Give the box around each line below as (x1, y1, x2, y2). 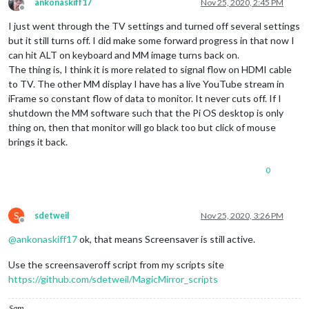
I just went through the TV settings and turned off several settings (8, 19, 300, 32)
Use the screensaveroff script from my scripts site (8, 258, 224, 270)
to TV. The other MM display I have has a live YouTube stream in (8, 77, 284, 90)
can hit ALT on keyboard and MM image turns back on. (8, 48, 239, 61)
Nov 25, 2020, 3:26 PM (201, 210, 283, 221)
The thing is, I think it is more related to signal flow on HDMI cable (8, 63, 292, 75)
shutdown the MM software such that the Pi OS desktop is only (8, 106, 283, 119)
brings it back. (8, 135, 68, 148)
